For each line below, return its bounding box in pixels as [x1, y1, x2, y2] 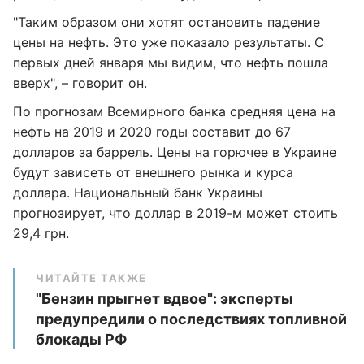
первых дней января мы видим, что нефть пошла [13, 54, 328, 71]
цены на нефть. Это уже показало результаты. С [13, 34, 324, 50]
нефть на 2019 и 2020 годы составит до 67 [13, 123, 291, 140]
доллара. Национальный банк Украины [13, 184, 262, 201]
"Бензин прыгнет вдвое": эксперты [36, 290, 293, 307]
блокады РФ [36, 331, 128, 348]
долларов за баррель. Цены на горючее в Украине [13, 144, 336, 160]
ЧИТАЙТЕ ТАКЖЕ [36, 271, 147, 284]
